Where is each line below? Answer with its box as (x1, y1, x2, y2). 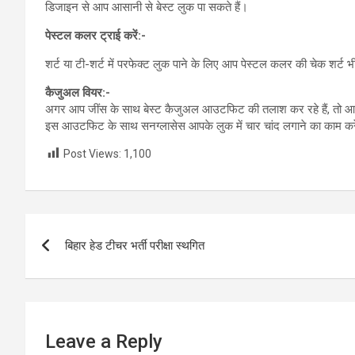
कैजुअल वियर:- (45, 85, 110, 100)
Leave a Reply (45, 330, 162, 353)
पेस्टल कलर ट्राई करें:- (45, 28, 146, 43)
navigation (25, 246, 143, 277)
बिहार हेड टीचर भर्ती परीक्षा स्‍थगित (65, 239, 204, 254)
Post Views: (63, 147, 121, 160)
